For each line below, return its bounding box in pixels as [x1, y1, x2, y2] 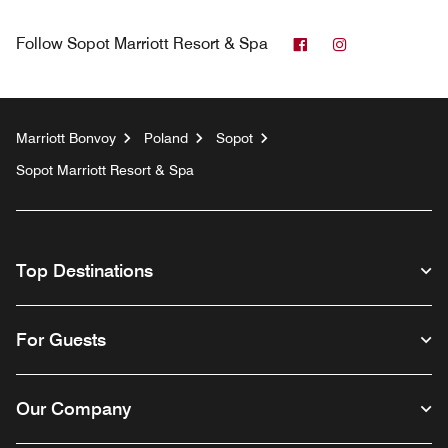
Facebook [307, 33, 378, 53]
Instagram [347, 33, 420, 53]
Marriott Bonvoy [16, 130, 116, 147]
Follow [16, 34, 63, 54]
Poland [144, 130, 188, 147]
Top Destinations [16, 260, 153, 282]
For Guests [16, 329, 106, 351]
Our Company [16, 398, 131, 420]
